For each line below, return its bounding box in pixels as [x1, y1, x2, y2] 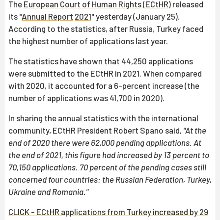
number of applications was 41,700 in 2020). [8, 93, 165, 103]
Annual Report [22, 11, 73, 22]
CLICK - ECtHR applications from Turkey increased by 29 [8, 207, 208, 217]
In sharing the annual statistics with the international [8, 113, 198, 123]
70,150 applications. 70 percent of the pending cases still [8, 162, 206, 172]
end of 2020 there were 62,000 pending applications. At [8, 137, 201, 148]
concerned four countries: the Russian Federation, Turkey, [8, 174, 212, 185]
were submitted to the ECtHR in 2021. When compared [8, 68, 202, 79]
